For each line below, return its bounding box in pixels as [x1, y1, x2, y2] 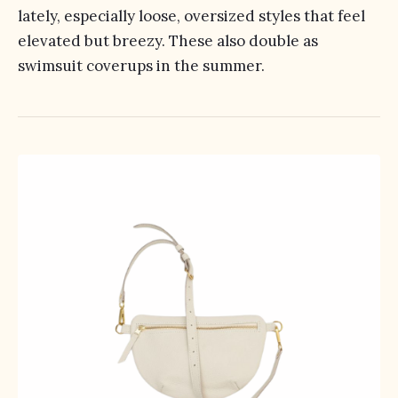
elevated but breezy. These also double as [18, 31, 318, 51]
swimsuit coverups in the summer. [18, 56, 265, 76]
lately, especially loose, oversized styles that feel [18, 6, 365, 26]
